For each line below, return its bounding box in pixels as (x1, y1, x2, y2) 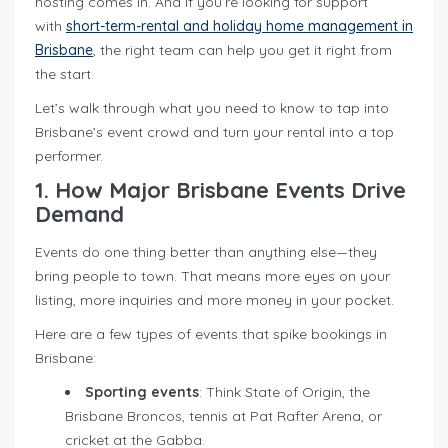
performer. (35, 147, 103, 166)
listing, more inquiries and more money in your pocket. (35, 291, 394, 310)
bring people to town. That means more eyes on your (35, 267, 390, 286)
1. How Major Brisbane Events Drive (35, 176, 406, 205)
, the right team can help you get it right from (93, 41, 392, 60)
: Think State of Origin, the (199, 383, 370, 402)
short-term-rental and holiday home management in (66, 17, 413, 36)
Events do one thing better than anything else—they (35, 243, 377, 262)
